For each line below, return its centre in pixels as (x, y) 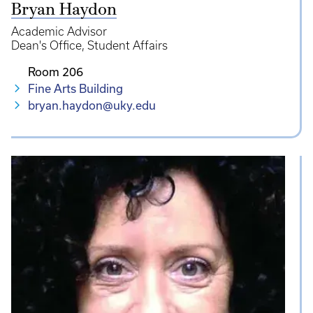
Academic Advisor (59, 32)
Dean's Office (46, 46)
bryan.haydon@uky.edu (92, 105)
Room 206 (56, 72)
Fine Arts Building (75, 89)
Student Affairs (128, 46)
